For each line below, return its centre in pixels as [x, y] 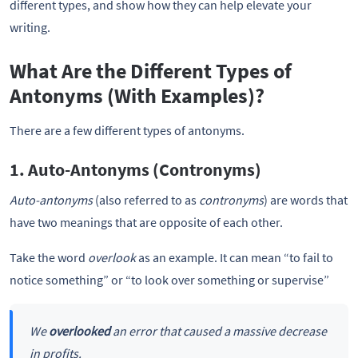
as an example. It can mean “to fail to [235, 257]
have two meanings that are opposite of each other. [146, 222]
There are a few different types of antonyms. [127, 130]
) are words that [306, 199]
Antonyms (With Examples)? [137, 95]
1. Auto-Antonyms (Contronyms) [135, 169]
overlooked [79, 331]
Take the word [48, 257]
